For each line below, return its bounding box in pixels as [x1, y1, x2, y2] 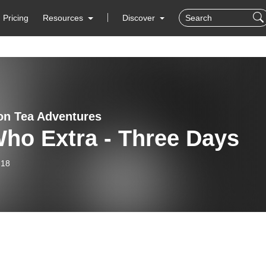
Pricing [3, 13, 29, 23]
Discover [122, 13, 157, 23]
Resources [43, 13, 84, 23]
